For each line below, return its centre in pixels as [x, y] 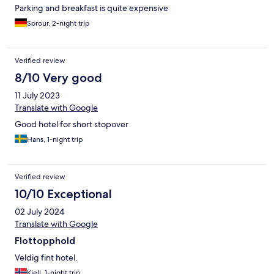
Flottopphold [45, 240]
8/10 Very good [58, 77]
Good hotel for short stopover [72, 124]
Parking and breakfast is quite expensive [91, 8]
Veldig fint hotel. [46, 257]
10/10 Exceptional [63, 194]
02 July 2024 [39, 211]
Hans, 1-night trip [55, 139]
